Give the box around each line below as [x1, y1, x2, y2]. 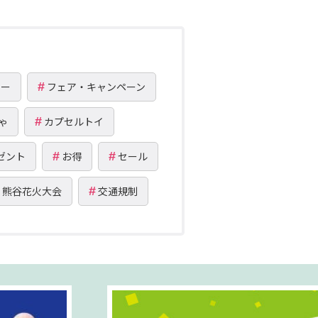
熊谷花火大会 [1, 183, 62, 198]
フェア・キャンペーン [47, 79, 146, 94]
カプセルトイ [43, 114, 104, 128]
